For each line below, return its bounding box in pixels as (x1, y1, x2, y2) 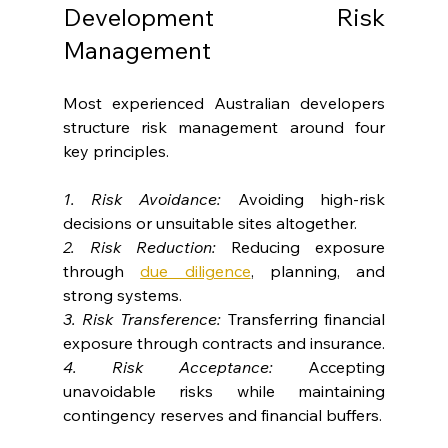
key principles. (62, 140, 169, 161)
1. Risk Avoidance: (62, 188, 221, 209)
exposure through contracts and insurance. (62, 332, 385, 353)
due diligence (140, 260, 251, 281)
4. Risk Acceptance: (62, 356, 273, 377)
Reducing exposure (216, 236, 386, 257)
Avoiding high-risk (221, 188, 386, 209)
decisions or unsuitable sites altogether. (62, 212, 357, 233)
